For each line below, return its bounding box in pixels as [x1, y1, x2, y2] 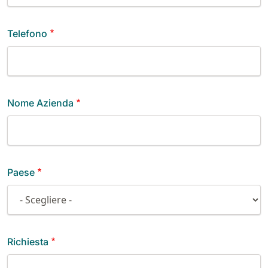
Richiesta [7, 235, 48, 248]
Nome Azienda [7, 96, 74, 109]
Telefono [7, 27, 47, 39]
